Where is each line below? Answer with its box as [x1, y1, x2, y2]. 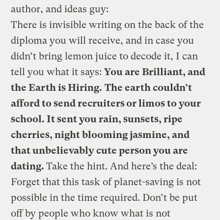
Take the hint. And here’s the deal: [46, 160, 197, 172]
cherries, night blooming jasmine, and [11, 129, 190, 140]
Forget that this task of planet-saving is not [11, 176, 201, 188]
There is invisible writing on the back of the [11, 19, 204, 30]
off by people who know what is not [11, 207, 171, 219]
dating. [11, 160, 47, 172]
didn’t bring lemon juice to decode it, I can [11, 50, 198, 62]
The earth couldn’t [105, 82, 192, 93]
